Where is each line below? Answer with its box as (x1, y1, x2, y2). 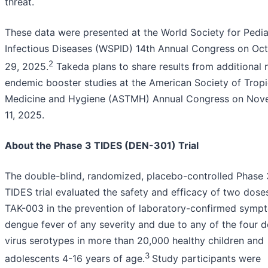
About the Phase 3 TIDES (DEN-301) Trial (5, 139, 199, 151)
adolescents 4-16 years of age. (5, 252, 145, 265)
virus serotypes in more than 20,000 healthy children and (5, 234, 264, 246)
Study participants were (152, 252, 261, 265)
